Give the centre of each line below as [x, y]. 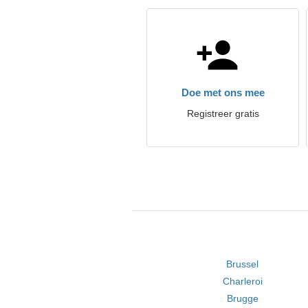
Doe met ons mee [223, 92]
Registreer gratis [223, 113]
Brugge [242, 298]
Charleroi [242, 281]
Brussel [243, 264]
